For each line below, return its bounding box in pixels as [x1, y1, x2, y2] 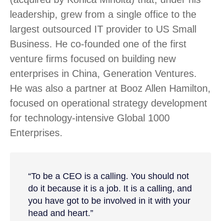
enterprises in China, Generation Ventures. [10, 68, 197, 79]
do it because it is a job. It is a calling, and [28, 184, 192, 194]
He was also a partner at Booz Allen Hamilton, [10, 82, 211, 94]
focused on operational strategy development [10, 97, 207, 109]
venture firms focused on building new [10, 53, 176, 64]
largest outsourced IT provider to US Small [10, 23, 196, 35]
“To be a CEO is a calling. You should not [28, 171, 189, 182]
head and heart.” [28, 208, 93, 219]
